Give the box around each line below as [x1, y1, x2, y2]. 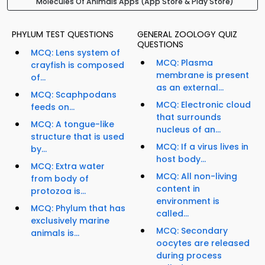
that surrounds [156, 111, 221, 124]
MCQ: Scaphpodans [31, 89, 117, 101]
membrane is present [156, 69, 249, 82]
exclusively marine [31, 215, 109, 227]
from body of [31, 173, 89, 185]
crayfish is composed [31, 59, 124, 72]
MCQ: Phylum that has [31, 202, 125, 215]
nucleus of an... [156, 124, 221, 136]
